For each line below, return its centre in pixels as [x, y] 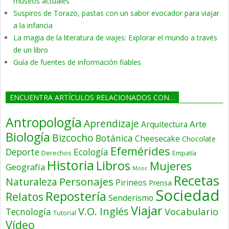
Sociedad [188, 196]
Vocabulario [191, 212]
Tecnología [28, 212]
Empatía [184, 153]
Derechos [56, 153]
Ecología [91, 152]
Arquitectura [164, 124]
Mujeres [171, 166]
